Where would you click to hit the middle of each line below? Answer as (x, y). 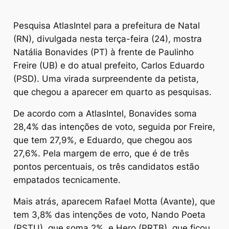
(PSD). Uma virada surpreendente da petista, (106, 79)
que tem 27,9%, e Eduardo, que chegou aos (102, 140)
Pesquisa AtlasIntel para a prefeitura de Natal (106, 26)
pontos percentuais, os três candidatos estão (106, 167)
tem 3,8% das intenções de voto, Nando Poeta (109, 215)
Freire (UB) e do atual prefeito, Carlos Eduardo (109, 66)
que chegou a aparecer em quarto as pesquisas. (112, 92)
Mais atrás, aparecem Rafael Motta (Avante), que (114, 202)
